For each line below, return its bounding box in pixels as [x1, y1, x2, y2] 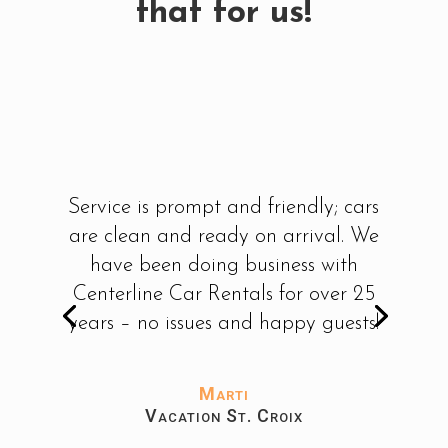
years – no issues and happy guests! [68, 313, 380, 334]
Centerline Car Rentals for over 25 [72, 284, 375, 305]
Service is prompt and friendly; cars [68, 197, 380, 218]
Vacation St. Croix [144, 405, 303, 426]
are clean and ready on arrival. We [68, 226, 379, 247]
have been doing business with [89, 255, 358, 276]
